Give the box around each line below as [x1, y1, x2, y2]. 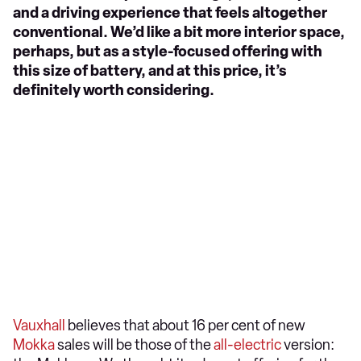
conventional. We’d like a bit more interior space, [13, 23, 345, 41]
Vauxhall [13, 317, 65, 334]
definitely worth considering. [13, 81, 214, 99]
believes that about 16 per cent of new [65, 317, 305, 334]
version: [281, 336, 334, 354]
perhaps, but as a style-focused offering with [13, 43, 322, 60]
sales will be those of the [55, 336, 214, 354]
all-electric [214, 336, 281, 354]
